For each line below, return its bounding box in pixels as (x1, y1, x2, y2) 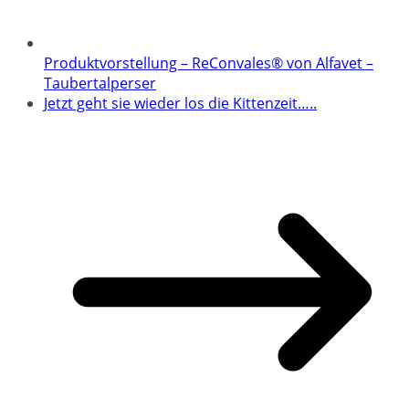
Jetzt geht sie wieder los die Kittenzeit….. (44, 93, 317, 114)
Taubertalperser (44, 73, 156, 94)
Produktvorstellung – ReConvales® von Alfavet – (44, 53, 373, 74)
